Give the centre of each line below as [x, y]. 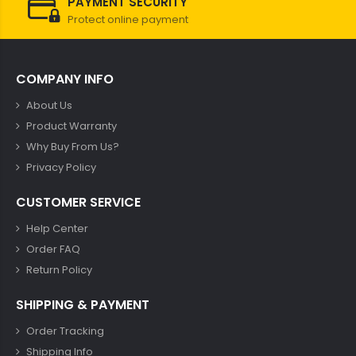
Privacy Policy [61, 167]
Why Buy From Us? [73, 146]
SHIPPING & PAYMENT [83, 304]
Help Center [57, 228]
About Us [49, 105]
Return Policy [59, 269]
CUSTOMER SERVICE [78, 202]
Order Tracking [65, 331]
